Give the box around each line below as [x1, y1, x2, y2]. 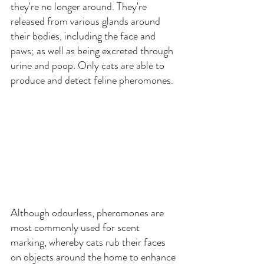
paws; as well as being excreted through [11, 43, 176, 59]
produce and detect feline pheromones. [11, 72, 173, 88]
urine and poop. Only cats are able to [11, 58, 167, 74]
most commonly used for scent [11, 220, 142, 236]
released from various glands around [11, 14, 163, 29]
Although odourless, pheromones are [11, 205, 166, 221]
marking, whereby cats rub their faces [11, 235, 168, 250]
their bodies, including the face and [11, 28, 158, 44]
